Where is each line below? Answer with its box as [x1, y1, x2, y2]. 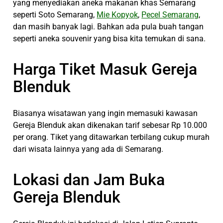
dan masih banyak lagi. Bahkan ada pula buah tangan [13, 21, 204, 31]
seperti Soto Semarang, [13, 9, 97, 19]
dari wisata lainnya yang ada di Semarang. [13, 144, 164, 154]
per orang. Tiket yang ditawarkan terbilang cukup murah [13, 132, 210, 142]
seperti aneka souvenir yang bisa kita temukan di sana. [13, 33, 206, 43]
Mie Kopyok [97, 9, 138, 19]
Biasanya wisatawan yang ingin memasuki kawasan [13, 108, 198, 118]
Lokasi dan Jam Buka [13, 170, 165, 189]
